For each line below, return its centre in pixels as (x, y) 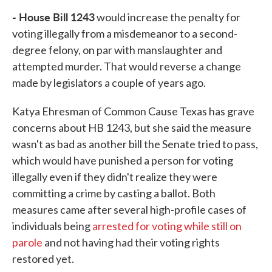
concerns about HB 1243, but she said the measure (132, 128)
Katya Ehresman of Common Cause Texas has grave (133, 111)
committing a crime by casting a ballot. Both (114, 193)
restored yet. (43, 259)
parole (27, 243)
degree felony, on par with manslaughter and (117, 50)
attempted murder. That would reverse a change (127, 66)
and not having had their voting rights (131, 243)
